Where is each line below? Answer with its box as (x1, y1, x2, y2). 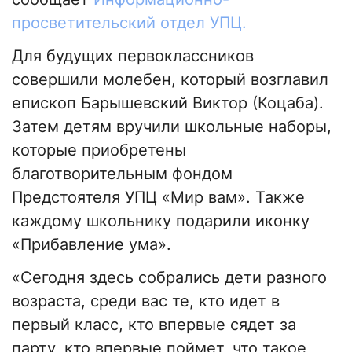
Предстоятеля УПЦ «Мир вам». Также (12, 188, 305, 207)
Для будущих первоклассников (12, 46, 254, 66)
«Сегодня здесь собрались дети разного (12, 268, 327, 288)
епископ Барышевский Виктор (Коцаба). (12, 93, 324, 113)
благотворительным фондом (12, 164, 233, 184)
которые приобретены (12, 141, 186, 160)
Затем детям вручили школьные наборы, (12, 117, 332, 137)
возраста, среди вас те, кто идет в (12, 291, 280, 311)
